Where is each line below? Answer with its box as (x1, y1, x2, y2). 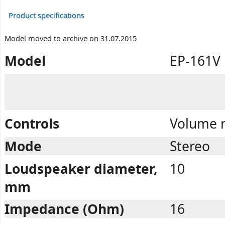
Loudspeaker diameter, (5, 159, 158, 178)
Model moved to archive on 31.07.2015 (5, 33, 137, 44)
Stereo (169, 137, 210, 155)
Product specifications (8, 10, 84, 21)
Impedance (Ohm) (5, 200, 124, 218)
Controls (5, 115, 59, 133)
